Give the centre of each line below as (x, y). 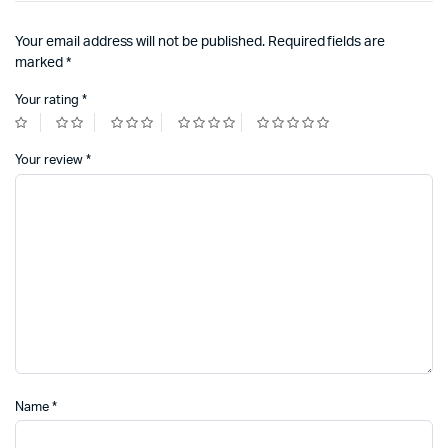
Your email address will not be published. (140, 42)
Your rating (48, 101)
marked (40, 63)
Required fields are (326, 42)
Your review (50, 161)
